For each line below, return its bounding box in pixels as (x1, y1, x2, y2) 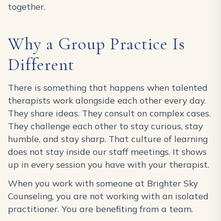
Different (8, 54, 74, 75)
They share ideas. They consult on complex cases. (8, 108, 211, 119)
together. (8, 1, 45, 12)
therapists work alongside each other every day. (8, 95, 206, 106)
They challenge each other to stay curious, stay (8, 120, 203, 132)
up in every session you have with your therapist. (8, 159, 209, 170)
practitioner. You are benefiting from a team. (8, 203, 193, 215)
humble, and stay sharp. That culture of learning (8, 133, 208, 145)
